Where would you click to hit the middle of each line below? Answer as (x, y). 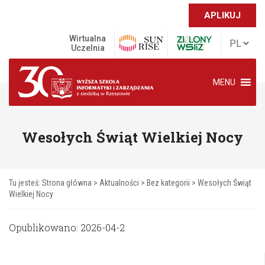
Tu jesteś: (25, 183)
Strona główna (67, 183)
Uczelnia (88, 48)
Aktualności (119, 183)
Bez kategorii (168, 183)
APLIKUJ (222, 15)
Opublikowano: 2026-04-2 (67, 227)
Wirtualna (88, 38)
